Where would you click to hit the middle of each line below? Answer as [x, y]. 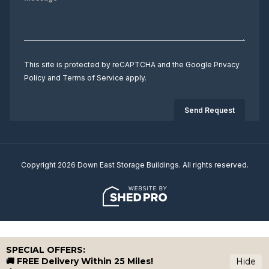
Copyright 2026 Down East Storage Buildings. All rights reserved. [134, 165]
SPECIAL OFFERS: [46, 250]
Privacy [227, 65]
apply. [135, 78]
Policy [35, 78]
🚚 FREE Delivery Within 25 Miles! [80, 261]
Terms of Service [93, 78]
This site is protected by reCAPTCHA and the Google [119, 65]
